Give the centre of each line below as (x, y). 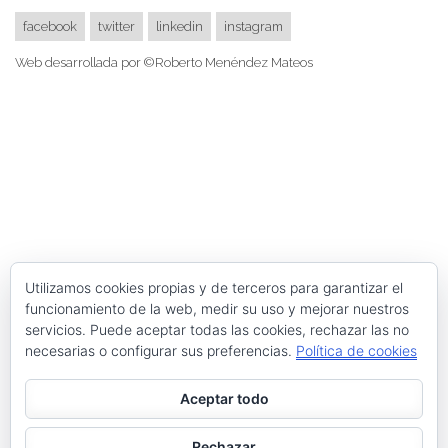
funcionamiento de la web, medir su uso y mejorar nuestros (217, 308)
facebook (50, 26)
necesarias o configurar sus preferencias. (160, 350)
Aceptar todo (224, 398)
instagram (253, 26)
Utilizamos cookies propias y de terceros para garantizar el (214, 287)
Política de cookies (356, 350)
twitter (116, 26)
